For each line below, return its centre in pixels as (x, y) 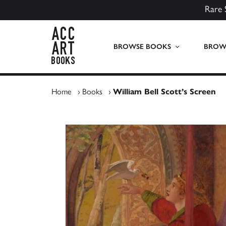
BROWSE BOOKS (142, 47)
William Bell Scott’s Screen (164, 92)
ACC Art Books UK (106, 32)
